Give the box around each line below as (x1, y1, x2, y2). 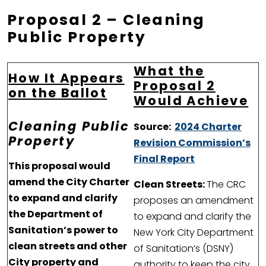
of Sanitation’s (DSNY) (134, 242, 233, 256)
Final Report (134, 152, 195, 166)
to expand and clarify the (134, 210, 251, 224)
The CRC (207, 178, 246, 192)
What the (134, 62, 205, 80)
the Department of (8, 207, 103, 221)
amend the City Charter (8, 175, 129, 189)
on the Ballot (8, 84, 107, 102)
